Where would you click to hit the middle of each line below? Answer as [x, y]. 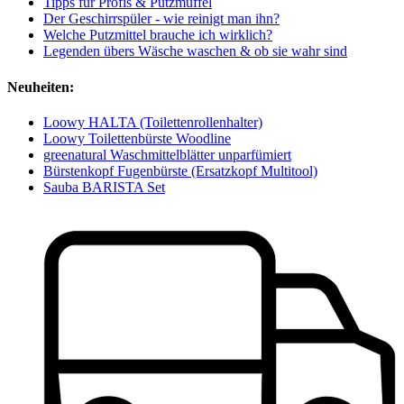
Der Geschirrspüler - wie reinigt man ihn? [161, 19]
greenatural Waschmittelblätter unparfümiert [167, 154]
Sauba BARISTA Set [104, 187]
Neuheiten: [41, 87]
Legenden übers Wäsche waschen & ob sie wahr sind [195, 51]
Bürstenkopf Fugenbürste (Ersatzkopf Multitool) [180, 170]
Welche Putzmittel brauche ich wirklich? [158, 35]
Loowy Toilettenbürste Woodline [137, 138]
